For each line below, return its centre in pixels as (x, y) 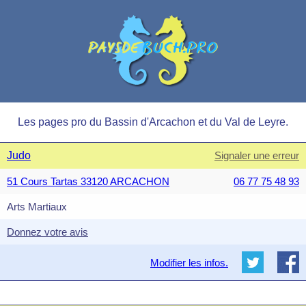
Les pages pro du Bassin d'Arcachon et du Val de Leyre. (153, 122)
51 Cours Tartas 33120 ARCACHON (88, 181)
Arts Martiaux (37, 207)
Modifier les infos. (189, 263)
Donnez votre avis (47, 232)
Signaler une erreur (257, 155)
